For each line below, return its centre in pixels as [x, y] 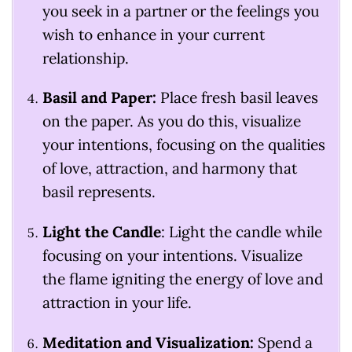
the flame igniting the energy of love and [182, 279]
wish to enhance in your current [153, 34]
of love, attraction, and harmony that [169, 169]
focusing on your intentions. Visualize [172, 256]
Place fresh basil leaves [237, 98]
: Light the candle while [241, 232]
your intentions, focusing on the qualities [183, 145]
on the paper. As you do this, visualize [171, 121]
